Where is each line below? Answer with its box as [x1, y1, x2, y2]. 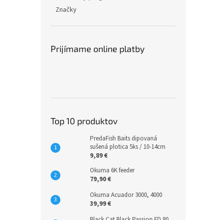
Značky [55, 5, 77, 15]
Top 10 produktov [51, 115, 118, 126]
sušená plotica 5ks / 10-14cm [90, 142, 165, 151]
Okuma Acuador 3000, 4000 [90, 191, 162, 199]
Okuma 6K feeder [90, 166, 135, 175]
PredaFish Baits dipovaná [90, 134, 157, 143]
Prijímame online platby [51, 43, 145, 54]
